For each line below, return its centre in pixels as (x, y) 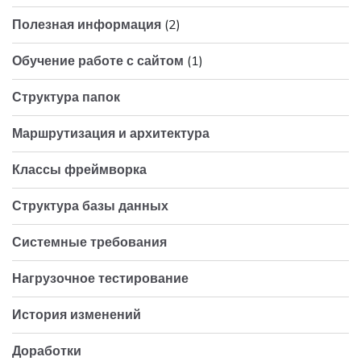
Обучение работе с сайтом (100, 61)
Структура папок (66, 97)
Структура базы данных (90, 206)
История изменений (77, 315)
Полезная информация (88, 25)
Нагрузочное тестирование (100, 278)
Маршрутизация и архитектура (111, 133)
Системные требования (89, 242)
